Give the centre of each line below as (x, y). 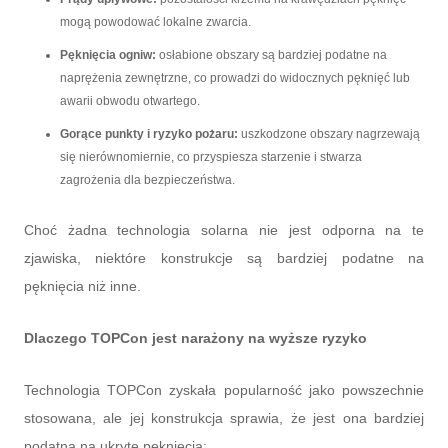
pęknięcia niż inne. (82, 286)
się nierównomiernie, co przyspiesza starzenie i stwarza (210, 157)
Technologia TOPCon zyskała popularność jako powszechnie (224, 390)
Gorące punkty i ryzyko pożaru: (150, 134)
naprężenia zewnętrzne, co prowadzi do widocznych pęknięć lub (234, 78)
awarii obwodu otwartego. (129, 101)
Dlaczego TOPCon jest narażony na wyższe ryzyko (195, 338)
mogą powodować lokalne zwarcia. (155, 22)
